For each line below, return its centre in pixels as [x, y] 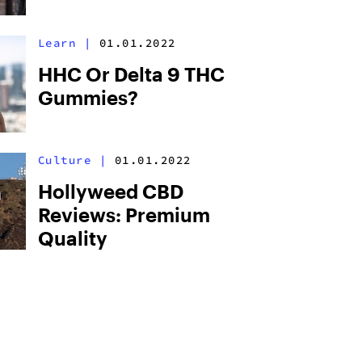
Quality [72, 238]
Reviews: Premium [124, 215]
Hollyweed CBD [110, 191]
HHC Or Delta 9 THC [131, 74]
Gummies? [88, 97]
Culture [65, 160]
